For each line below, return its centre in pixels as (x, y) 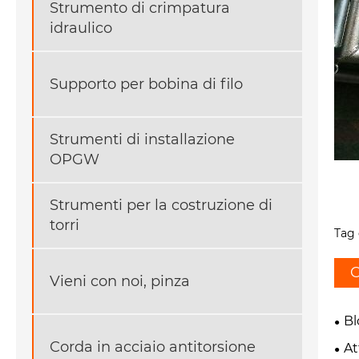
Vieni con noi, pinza (120, 281)
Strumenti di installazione (142, 140)
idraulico (81, 28)
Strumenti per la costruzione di (161, 206)
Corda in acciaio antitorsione (153, 347)
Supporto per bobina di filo (146, 84)
